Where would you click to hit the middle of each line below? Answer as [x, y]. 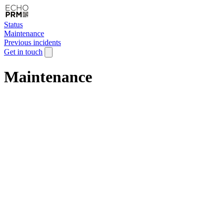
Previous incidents [32, 42]
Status [13, 25]
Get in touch [23, 52]
